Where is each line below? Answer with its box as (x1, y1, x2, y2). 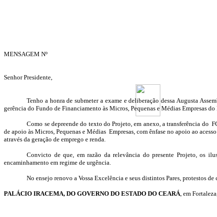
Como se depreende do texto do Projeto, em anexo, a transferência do (27, 120, 209, 127)
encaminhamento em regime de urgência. (4, 159, 111, 166)
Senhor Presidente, (4, 74, 52, 81)
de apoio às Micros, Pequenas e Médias (4, 128, 106, 135)
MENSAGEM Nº (4, 50, 47, 58)
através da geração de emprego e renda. (4, 136, 106, 143)
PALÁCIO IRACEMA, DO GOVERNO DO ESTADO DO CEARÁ (4, 190, 180, 197)
